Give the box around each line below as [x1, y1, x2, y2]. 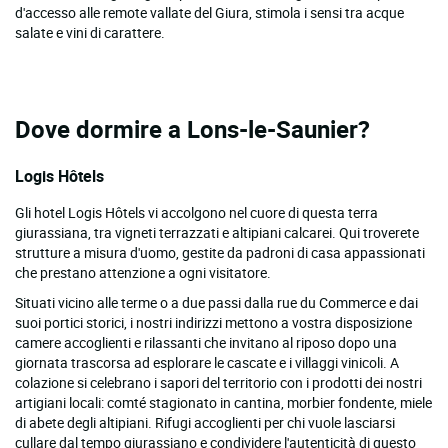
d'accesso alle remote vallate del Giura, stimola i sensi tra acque [15, 2, 404, 22]
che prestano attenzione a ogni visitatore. [15, 262, 271, 282]
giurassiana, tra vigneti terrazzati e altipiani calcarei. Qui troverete [15, 222, 419, 242]
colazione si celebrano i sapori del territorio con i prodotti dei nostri [15, 372, 422, 392]
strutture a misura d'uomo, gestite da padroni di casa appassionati [15, 242, 425, 262]
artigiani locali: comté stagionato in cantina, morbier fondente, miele [15, 392, 432, 412]
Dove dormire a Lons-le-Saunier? [15, 112, 370, 145]
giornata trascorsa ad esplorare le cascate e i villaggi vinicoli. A [15, 352, 399, 372]
